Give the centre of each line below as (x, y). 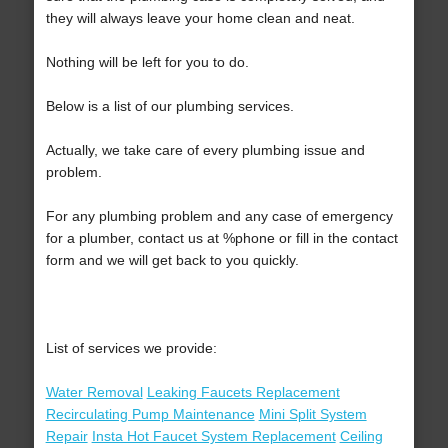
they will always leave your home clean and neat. (200, 18)
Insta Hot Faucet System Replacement (213, 436)
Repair (66, 436)
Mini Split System (312, 414)
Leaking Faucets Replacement (243, 392)
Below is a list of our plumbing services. (169, 106)
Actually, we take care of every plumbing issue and (205, 150)
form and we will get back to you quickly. (172, 260)
